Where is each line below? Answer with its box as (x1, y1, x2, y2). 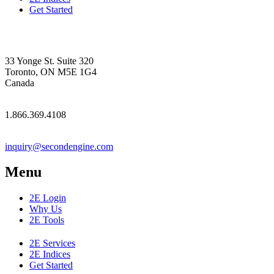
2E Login (29, 193, 66, 204)
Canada (5, 77, 34, 88)
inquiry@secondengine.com (5, 141, 113, 152)
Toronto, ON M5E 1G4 (5, 66, 97, 77)
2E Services (29, 238, 75, 249)
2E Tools (29, 215, 64, 226)
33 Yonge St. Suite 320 (5, 55, 94, 66)
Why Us (29, 204, 62, 215)
